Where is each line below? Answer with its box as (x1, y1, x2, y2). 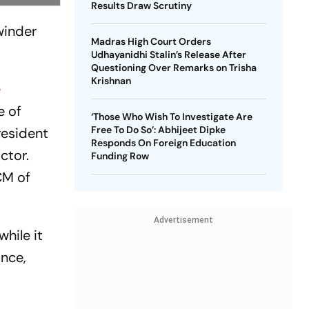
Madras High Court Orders (90, 35, 211, 48)
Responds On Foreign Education (90, 137, 236, 149)
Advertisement (153, 215, 213, 225)
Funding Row (90, 150, 149, 162)
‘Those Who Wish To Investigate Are (90, 110, 252, 123)
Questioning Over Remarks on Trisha (90, 61, 257, 74)
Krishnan (90, 74, 131, 87)
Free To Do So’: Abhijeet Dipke (90, 123, 226, 136)
